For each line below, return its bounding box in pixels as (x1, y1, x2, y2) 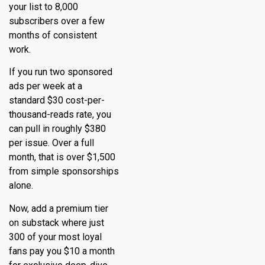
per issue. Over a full (9, 137, 94, 149)
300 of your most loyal (9, 231, 102, 243)
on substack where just (9, 216, 104, 228)
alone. (9, 180, 33, 192)
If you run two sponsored (9, 66, 112, 78)
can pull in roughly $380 (9, 123, 106, 135)
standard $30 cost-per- (9, 95, 105, 106)
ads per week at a (9, 80, 82, 92)
